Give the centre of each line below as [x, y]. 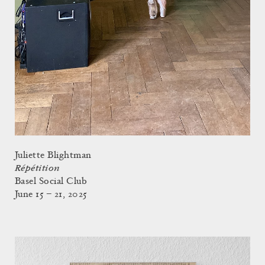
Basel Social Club [51, 181]
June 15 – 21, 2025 [51, 194]
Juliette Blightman [53, 155]
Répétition [38, 168]
